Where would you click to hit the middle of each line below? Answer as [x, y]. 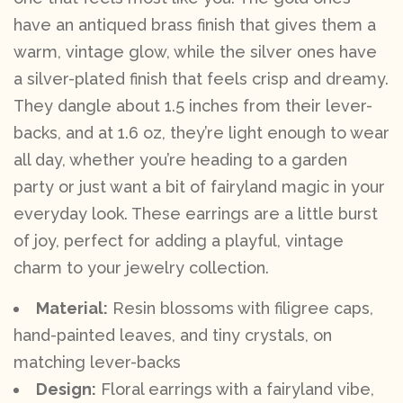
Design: [66, 389]
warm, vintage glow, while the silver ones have [195, 51]
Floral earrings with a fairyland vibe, [235, 389]
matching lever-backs [97, 362]
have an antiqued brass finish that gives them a [195, 24]
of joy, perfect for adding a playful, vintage [179, 240]
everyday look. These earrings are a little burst [196, 213]
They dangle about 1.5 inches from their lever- [193, 105]
